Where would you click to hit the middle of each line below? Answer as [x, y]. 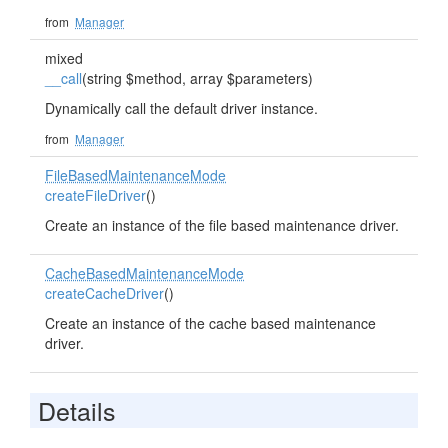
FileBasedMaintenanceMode [135, 175]
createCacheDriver [104, 293]
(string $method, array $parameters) [197, 78]
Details [77, 410]
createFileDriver [95, 195]
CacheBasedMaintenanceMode [144, 273]
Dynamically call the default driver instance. [181, 108]
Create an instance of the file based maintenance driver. [222, 225]
